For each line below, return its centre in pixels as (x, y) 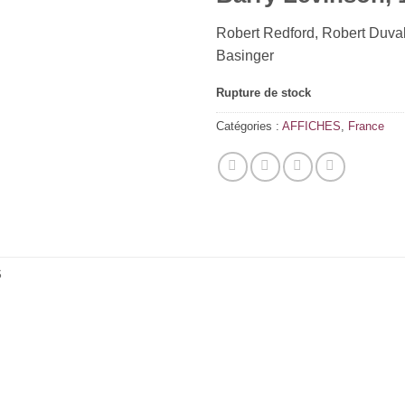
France (366, 126)
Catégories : (249, 126)
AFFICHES (311, 126)
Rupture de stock (264, 92)
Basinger (245, 56)
